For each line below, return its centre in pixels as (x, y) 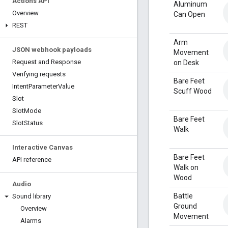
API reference (32, 160)
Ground (185, 206)
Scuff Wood (193, 91)
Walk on (186, 167)
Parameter (43, 86)
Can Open (189, 14)
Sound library (32, 196)
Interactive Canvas (42, 147)
